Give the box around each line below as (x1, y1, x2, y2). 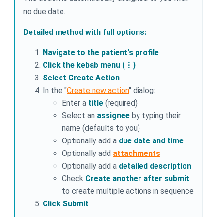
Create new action (67, 86, 129, 95)
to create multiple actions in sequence (62, 186, 194, 196)
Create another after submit (85, 174, 189, 184)
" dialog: (129, 86, 155, 95)
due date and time (119, 136, 184, 146)
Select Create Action (43, 73, 120, 83)
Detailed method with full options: (23, 28, 146, 37)
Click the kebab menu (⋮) (43, 61, 136, 70)
